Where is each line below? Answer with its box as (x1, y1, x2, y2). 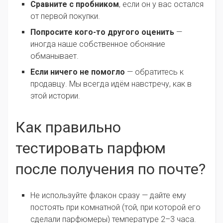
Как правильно (15, 118, 121, 136)
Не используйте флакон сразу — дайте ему (30, 191, 186, 201)
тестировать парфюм (15, 139, 166, 157)
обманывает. (30, 51, 79, 61)
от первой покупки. (30, 11, 100, 21)
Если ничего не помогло (30, 67, 125, 77)
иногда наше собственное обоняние (30, 39, 165, 49)
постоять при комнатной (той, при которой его (30, 203, 201, 213)
